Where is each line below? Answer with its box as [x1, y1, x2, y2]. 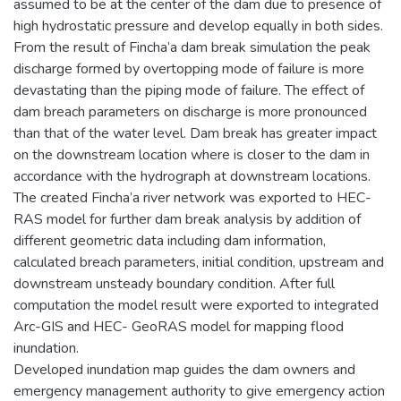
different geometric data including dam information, [13, 230, 326, 251]
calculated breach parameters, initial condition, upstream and [13, 252, 384, 272]
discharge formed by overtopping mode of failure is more [13, 58, 364, 79]
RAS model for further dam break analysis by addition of [13, 209, 361, 229]
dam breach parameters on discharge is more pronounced [13, 101, 367, 122]
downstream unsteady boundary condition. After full [13, 273, 335, 294]
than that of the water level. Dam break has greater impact [13, 123, 377, 143]
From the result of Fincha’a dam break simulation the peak [13, 37, 371, 57]
